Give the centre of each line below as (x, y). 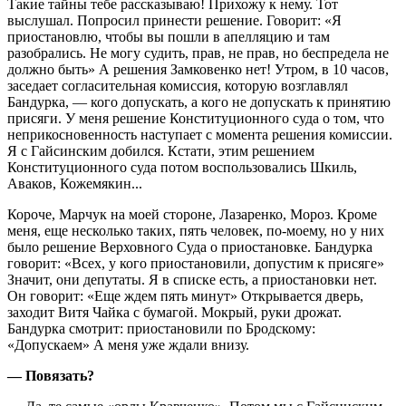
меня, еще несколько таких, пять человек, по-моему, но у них (196, 230)
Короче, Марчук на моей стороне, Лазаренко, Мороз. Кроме (192, 214)
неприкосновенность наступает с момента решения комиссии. (200, 134)
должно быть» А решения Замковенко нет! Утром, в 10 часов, (198, 69)
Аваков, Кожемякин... (75, 183)
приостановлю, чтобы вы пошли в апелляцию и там (169, 36)
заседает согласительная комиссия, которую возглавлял (178, 85)
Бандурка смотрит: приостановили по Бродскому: (161, 328)
